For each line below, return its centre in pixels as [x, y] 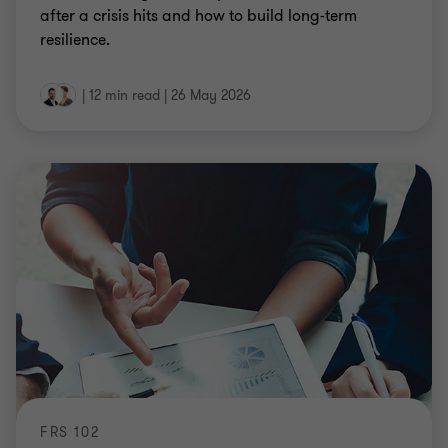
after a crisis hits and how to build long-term [198, 16]
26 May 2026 [211, 95]
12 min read [124, 95]
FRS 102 [70, 432]
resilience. [75, 40]
